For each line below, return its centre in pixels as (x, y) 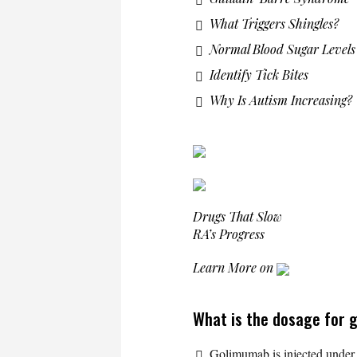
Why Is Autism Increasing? (281, 100)
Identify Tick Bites (259, 75)
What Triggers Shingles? (274, 24)
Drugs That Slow (237, 217)
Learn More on (235, 268)
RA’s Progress (229, 234)
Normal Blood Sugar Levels (282, 49)
